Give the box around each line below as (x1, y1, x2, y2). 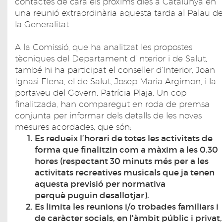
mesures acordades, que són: (15, 122, 131, 132)
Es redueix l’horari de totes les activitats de (35, 133, 213, 144)
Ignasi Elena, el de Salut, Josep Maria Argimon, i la (15, 76, 216, 87)
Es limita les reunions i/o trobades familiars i (35, 202, 219, 213)
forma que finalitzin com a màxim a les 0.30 (35, 145, 218, 156)
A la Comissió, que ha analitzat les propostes (15, 42, 192, 53)
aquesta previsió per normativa (35, 179, 166, 190)
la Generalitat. (15, 19, 70, 30)
